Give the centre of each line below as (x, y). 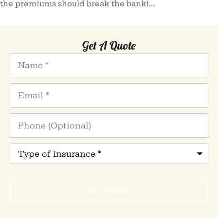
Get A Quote (109, 45)
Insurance (29, 161)
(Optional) (29, 124)
